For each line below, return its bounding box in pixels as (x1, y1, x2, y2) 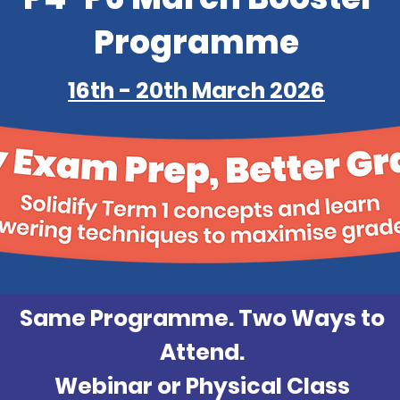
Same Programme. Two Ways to (19, 303, 385, 334)
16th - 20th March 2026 (68, 75, 325, 106)
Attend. (159, 337, 245, 368)
